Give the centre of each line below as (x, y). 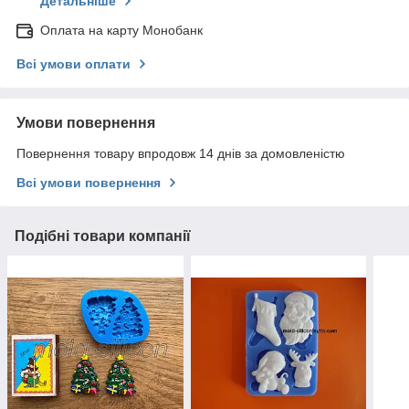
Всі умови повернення (89, 183)
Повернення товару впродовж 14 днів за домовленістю (181, 154)
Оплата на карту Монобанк (121, 31)
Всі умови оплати (73, 64)
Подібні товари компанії (103, 236)
